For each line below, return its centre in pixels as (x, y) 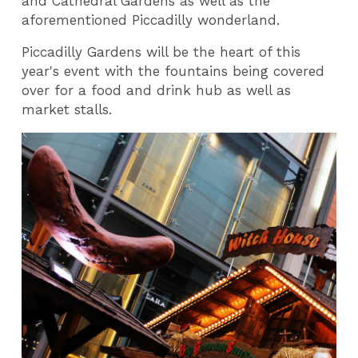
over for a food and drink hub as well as (157, 91)
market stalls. (67, 110)
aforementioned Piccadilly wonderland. (151, 20)
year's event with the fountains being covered (173, 72)
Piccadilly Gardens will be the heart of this (161, 52)
